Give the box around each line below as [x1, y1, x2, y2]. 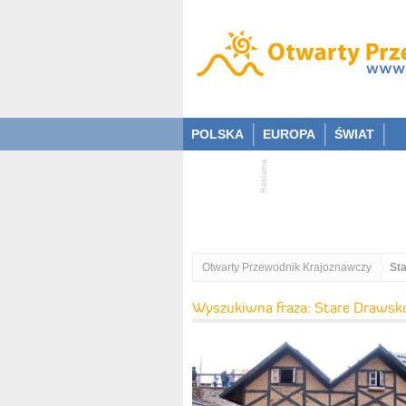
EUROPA [263, 127, 315, 141]
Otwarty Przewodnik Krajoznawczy [202, 261, 372, 274]
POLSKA [191, 127, 244, 141]
